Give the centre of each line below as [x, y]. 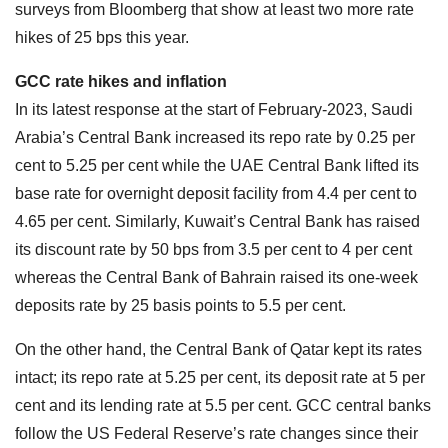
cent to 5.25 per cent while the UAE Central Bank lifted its [217, 166]
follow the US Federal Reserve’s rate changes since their [216, 434]
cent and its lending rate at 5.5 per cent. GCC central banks [223, 406]
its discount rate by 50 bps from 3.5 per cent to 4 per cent [213, 250]
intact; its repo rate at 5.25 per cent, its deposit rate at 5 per [220, 378]
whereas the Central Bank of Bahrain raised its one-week [216, 278]
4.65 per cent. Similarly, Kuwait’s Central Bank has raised [217, 222]
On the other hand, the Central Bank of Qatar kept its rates [218, 350]
